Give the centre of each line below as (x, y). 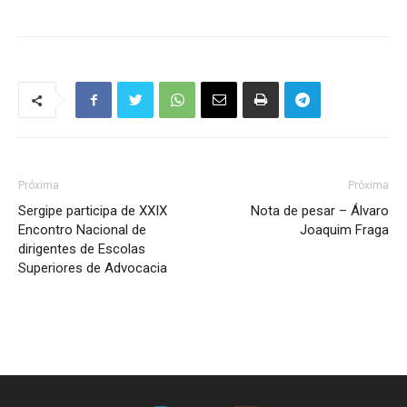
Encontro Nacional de (82, 230)
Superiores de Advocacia (93, 268)
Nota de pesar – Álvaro (320, 211)
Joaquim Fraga (344, 230)
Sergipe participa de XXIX (93, 211)
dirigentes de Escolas (82, 249)
